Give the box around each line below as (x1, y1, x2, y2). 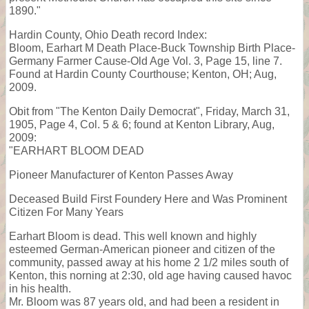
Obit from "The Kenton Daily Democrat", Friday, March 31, (9, 105, 290, 117)
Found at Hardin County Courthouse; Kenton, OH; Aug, (9, 68, 277, 80)
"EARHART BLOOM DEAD (9, 144, 144, 157)
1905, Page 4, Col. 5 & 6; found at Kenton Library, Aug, (9, 118, 275, 130)
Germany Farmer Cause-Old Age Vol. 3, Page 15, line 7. (9, 54, 282, 67)
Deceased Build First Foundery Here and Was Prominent (9, 192, 287, 205)
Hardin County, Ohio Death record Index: (9, 28, 207, 41)
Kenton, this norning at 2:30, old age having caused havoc (9, 269, 292, 281)
